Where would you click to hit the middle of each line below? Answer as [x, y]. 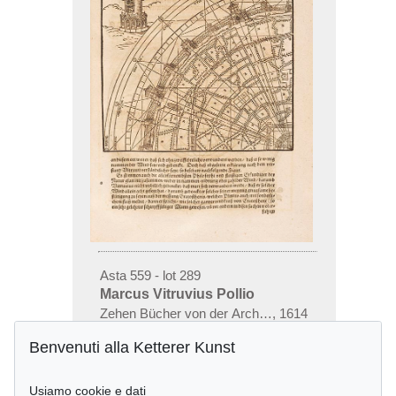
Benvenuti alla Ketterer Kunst [132, 348]
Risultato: [129, 331]
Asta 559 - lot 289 [150, 275]
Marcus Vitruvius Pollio [177, 293]
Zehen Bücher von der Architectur [197, 313]
